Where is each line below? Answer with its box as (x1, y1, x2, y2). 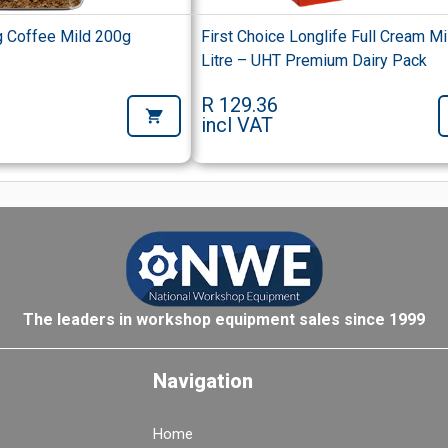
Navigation (153, 368, 253, 393)
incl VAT (201, 113, 274, 138)
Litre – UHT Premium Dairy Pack (201, 51, 428, 71)
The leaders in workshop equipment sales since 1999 (23, 309, 425, 329)
